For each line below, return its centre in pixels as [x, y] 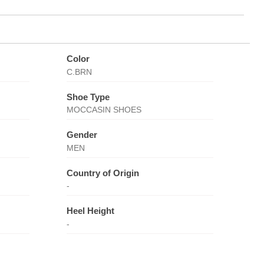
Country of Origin [103, 173]
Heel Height [90, 211]
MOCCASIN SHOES [104, 110]
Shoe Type [88, 97]
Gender [82, 135]
